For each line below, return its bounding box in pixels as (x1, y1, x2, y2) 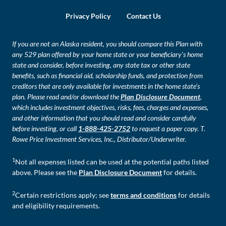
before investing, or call (12, 124, 78, 133)
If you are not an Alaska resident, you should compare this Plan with (12, 39, 202, 48)
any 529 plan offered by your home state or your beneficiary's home (12, 50, 203, 59)
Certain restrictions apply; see (15, 191, 110, 200)
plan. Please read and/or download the (12, 92, 121, 101)
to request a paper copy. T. (130, 124, 205, 133)
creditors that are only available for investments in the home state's (12, 82, 200, 91)
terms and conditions (110, 191, 177, 200)
